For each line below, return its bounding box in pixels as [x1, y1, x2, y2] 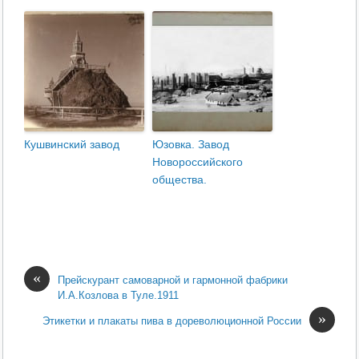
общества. [152, 172, 208, 186]
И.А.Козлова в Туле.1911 [58, 288, 179, 301]
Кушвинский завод [24, 137, 120, 151]
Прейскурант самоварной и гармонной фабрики [58, 273, 288, 286]
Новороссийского [152, 155, 244, 168]
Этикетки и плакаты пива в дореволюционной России [42, 314, 301, 327]
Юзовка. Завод [152, 137, 230, 151]
